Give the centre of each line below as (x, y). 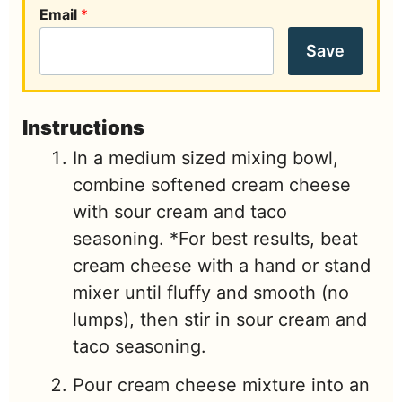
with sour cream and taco (180, 212)
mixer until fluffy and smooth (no (211, 293)
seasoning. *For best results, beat (215, 239)
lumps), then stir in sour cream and (220, 320)
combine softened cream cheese (212, 185)
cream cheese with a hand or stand (222, 266)
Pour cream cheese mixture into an (221, 385)
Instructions (83, 128)
